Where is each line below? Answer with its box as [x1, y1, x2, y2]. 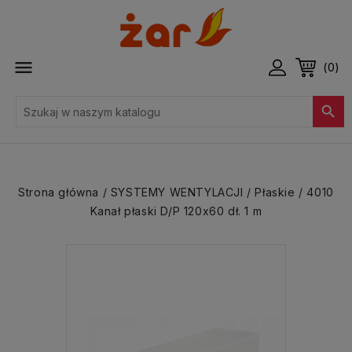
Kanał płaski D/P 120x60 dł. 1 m [90, 204, 262, 218]
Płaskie [255, 185, 295, 199]
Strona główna [18, 185, 99, 199]
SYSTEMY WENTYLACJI [110, 185, 244, 199]
